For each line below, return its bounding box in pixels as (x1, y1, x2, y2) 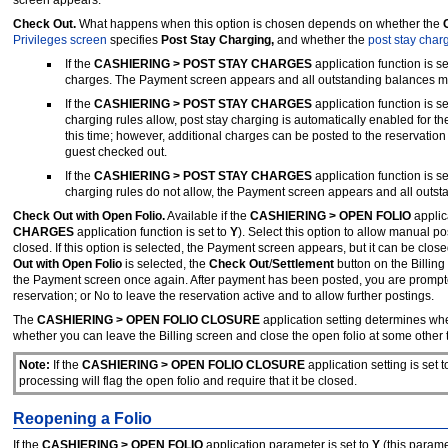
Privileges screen (13, 32, 107, 47)
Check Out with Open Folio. (13, 208, 165, 223)
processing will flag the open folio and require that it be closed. (18, 374, 357, 389)
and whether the (274, 32, 368, 47)
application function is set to (77, 224, 227, 239)
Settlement (272, 256, 334, 271)
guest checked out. (64, 144, 167, 159)
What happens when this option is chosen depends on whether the (76, 16, 440, 31)
